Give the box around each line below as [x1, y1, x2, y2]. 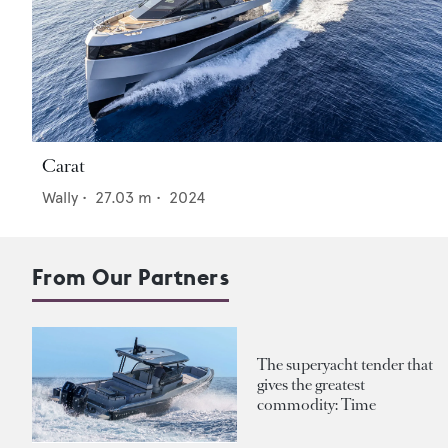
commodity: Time [257, 393, 376, 415]
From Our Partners [32, 263, 230, 292]
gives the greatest [257, 373, 365, 395]
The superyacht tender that [257, 353, 433, 375]
